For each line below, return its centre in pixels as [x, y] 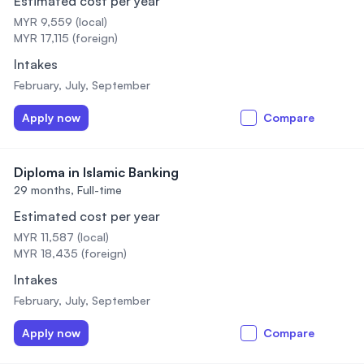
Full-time [100, 190]
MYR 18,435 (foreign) [70, 253]
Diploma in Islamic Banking [96, 172]
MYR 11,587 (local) [61, 237]
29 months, [44, 190]
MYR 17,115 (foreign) [66, 38]
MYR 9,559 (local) [61, 22]
